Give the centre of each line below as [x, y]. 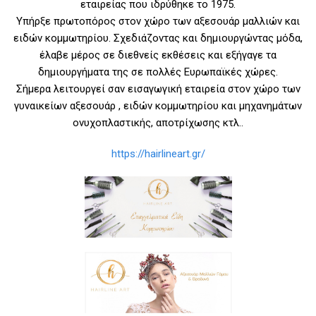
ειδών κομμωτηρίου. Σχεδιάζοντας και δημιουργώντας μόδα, [158, 38]
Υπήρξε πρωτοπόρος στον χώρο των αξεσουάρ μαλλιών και [158, 21]
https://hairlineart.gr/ [158, 153]
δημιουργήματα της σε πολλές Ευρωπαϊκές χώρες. [158, 72]
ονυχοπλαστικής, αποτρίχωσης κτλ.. [158, 122]
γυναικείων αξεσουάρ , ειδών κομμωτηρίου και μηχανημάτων [158, 105]
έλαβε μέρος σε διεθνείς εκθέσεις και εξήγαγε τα [158, 55]
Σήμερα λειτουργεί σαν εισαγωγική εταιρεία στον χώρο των [158, 89]
